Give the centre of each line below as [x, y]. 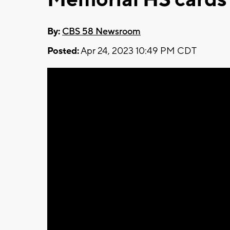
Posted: [63, 51]
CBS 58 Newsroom [101, 31]
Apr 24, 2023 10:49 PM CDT [138, 51]
